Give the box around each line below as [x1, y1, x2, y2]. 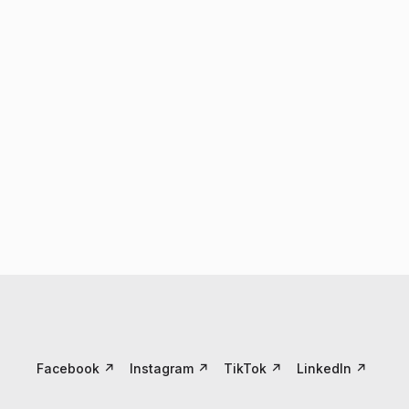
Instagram [130, 360, 194, 376]
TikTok [224, 360, 267, 376]
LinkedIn [297, 360, 351, 376]
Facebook [37, 360, 100, 376]
